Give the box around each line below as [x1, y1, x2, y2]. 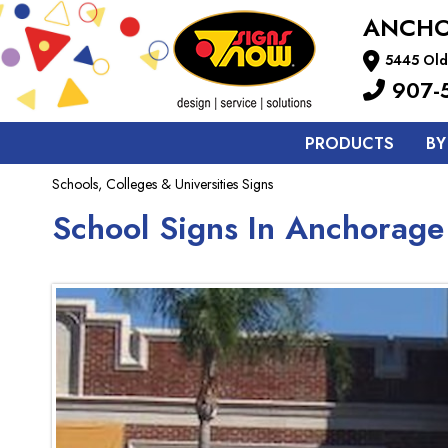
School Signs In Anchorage [52, 205, 444, 251]
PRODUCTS [304, 132, 394, 155]
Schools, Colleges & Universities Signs [52, 174, 273, 194]
